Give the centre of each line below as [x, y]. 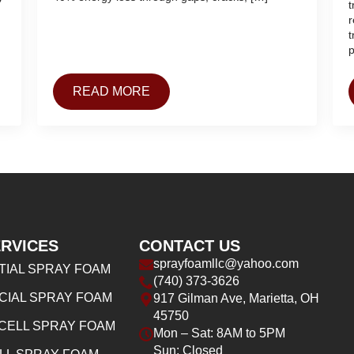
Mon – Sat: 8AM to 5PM [219, 333]
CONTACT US [190, 245]
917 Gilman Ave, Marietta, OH [236, 298]
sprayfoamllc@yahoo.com [226, 263]
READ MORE [112, 91]
